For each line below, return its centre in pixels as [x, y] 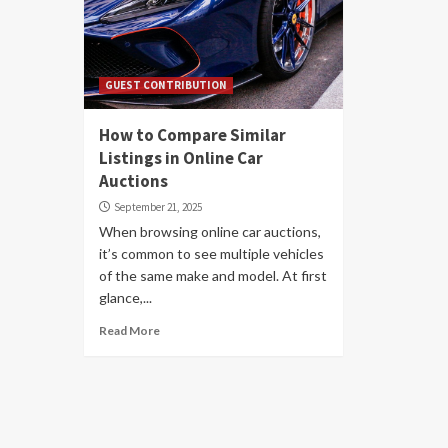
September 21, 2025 [158, 207]
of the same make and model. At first [213, 275]
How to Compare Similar [192, 135]
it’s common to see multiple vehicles [211, 253]
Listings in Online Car [181, 158]
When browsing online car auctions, [210, 231]
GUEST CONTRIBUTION [166, 85]
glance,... [125, 297]
